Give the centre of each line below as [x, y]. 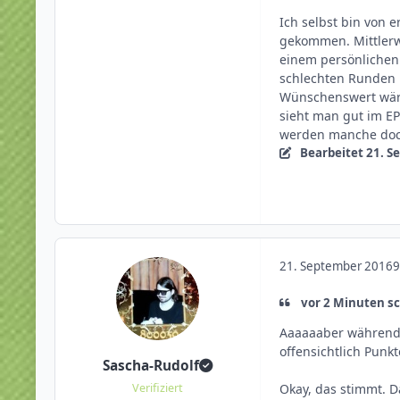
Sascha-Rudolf [151, 366]
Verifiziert [158, 388]
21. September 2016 [336, 266]
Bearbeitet [333, 152]
